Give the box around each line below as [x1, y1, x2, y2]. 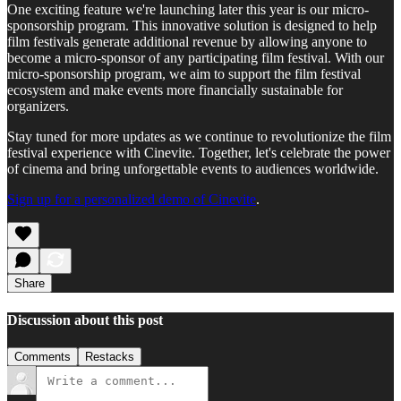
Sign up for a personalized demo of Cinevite [7, 192, 256, 208]
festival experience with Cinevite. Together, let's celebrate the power [7, 145, 390, 161]
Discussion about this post [7, 311, 163, 328]
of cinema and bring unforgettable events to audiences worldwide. [7, 161, 379, 177]
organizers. [7, 98, 69, 115]
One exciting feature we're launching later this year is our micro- [7, 2, 369, 18]
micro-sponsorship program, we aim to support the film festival [7, 66, 361, 82]
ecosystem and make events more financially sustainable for [7, 82, 343, 98]
